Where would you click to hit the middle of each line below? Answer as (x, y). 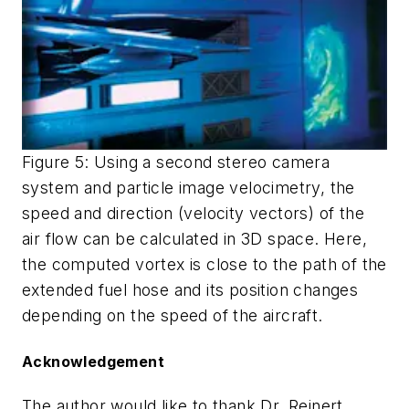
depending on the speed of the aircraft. (173, 316)
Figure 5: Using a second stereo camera (176, 163)
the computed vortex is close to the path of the (204, 265)
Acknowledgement (93, 361)
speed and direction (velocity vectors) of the (193, 214)
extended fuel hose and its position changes (190, 290)
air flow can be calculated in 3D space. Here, (194, 239)
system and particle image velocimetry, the (189, 188)
